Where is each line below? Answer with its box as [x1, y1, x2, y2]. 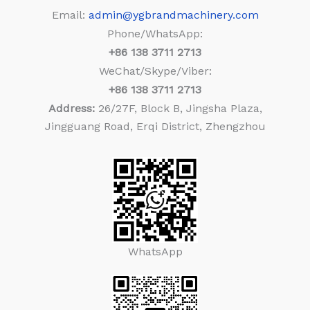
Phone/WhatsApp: [107, 27, 203, 41]
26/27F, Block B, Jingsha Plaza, [94, 102, 262, 116]
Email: [51, 8, 89, 22]
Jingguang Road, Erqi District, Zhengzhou [44, 120, 266, 134]
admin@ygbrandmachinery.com [88, 8, 259, 22]
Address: [48, 102, 95, 116]
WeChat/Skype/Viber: [98, 64, 212, 78]
